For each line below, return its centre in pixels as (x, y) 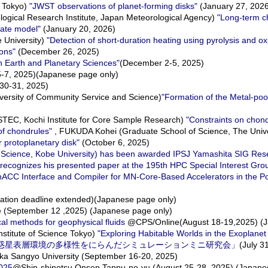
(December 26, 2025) (57, 51)
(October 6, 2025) (115, 142)
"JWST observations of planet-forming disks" (113, 6)
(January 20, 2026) (78, 29)
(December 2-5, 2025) (162, 63)
